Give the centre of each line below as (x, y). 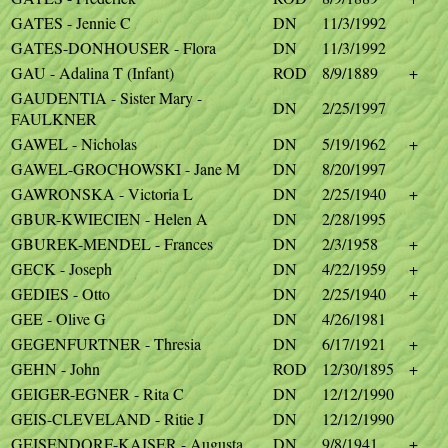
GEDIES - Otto (60, 293)
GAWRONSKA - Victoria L (102, 193)
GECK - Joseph (61, 268)
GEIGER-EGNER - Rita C (97, 393)
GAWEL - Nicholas (74, 143)
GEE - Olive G (58, 318)
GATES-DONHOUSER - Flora (113, 47)
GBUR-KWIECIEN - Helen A (109, 218)
